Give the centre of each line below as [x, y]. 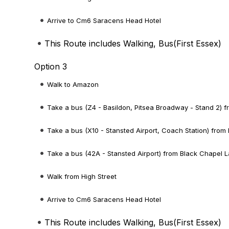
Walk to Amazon [73, 84]
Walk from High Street [82, 176]
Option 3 [51, 66]
